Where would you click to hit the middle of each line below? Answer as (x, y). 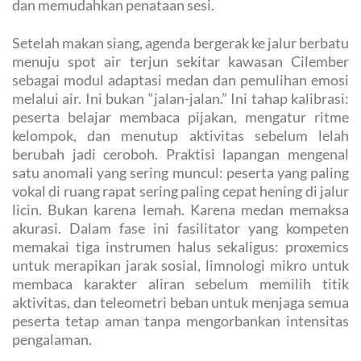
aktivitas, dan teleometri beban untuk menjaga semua (180, 303)
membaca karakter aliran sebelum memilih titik (180, 284)
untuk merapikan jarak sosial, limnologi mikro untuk (180, 266)
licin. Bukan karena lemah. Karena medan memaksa (180, 210)
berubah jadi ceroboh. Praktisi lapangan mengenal (180, 154)
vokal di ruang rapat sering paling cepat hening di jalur (180, 191)
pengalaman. (52, 340)
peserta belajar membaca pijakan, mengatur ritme (180, 117)
